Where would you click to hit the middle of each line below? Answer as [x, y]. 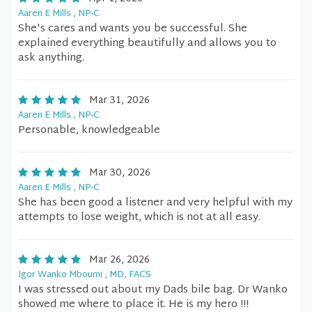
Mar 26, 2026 [119, 260]
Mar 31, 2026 [119, 101]
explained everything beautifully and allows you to [147, 44]
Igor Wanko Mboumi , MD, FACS [85, 275]
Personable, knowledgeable [89, 131]
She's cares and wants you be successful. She [133, 29]
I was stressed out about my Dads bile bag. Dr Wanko [153, 290]
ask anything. [51, 58]
